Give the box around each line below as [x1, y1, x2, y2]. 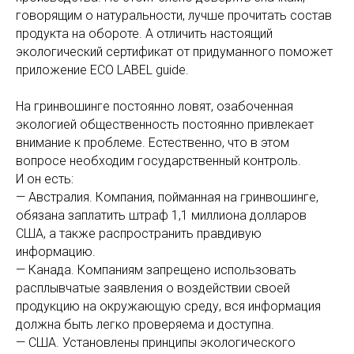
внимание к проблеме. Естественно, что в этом [16, 135, 289, 150]
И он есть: [16, 171, 73, 186]
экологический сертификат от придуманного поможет [16, 44, 333, 59]
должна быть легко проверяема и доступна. [16, 317, 274, 332]
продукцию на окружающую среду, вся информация [16, 299, 321, 314]
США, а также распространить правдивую [16, 226, 262, 241]
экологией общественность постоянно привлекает [16, 117, 314, 132]
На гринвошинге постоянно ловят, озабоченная [16, 99, 293, 114]
